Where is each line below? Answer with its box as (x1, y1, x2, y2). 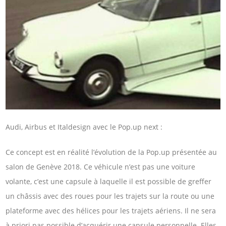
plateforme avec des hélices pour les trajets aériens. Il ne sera (6, 205, 216, 215)
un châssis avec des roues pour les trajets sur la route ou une (6, 191, 215, 201)
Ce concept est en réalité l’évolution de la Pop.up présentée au (6, 147, 217, 157)
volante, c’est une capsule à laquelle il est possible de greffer (6, 176, 212, 186)
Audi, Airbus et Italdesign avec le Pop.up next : (6, 122, 163, 132)
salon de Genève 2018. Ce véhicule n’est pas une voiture (6, 161, 196, 172)
